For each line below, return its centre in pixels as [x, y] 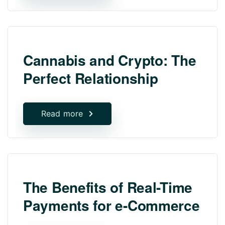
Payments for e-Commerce [111, 205]
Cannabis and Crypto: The [110, 60]
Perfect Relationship [91, 78]
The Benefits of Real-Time [108, 187]
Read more [62, 113]
